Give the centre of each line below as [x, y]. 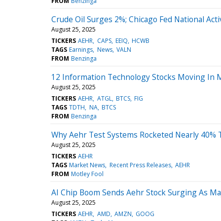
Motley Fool [88, 174]
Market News [87, 165]
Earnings [81, 49]
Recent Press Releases [140, 165]
